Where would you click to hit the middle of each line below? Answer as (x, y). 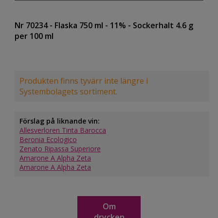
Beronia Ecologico (48, 140)
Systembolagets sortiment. (68, 92)
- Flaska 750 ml (76, 26)
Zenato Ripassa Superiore (60, 149)
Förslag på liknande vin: (60, 121)
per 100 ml (34, 36)
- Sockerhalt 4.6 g (161, 26)
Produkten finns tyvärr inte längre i (84, 81)
